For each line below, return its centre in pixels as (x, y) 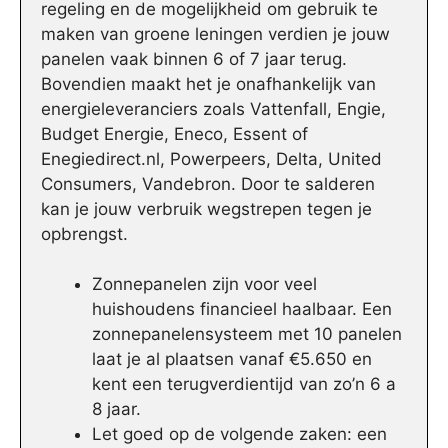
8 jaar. (116, 409)
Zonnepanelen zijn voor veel (204, 284)
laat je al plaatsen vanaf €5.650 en (232, 359)
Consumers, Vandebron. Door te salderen (208, 183)
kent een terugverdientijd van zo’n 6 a (244, 384)
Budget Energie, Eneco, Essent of (174, 133)
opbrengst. (84, 233)
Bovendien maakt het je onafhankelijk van (208, 83)
